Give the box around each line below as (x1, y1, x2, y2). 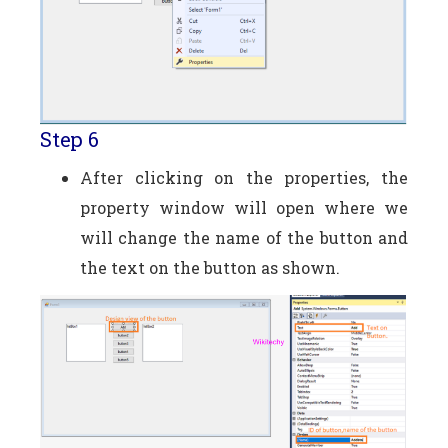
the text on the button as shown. (80, 256, 340, 278)
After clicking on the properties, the (80, 166, 408, 188)
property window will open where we (80, 196, 408, 218)
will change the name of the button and (80, 226, 408, 248)
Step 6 (40, 125, 99, 152)
